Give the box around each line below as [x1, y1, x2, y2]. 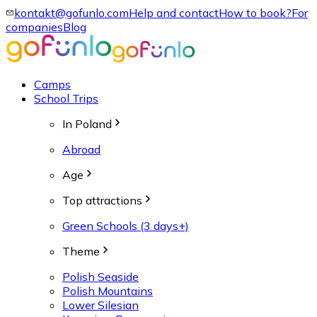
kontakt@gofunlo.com [14, 6, 129, 20]
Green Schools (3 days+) [62, 219, 189, 233]
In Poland [62, 117, 112, 131]
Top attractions [62, 193, 142, 207]
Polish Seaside [62, 270, 139, 284]
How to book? [219, 6, 292, 20]
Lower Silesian [62, 298, 139, 312]
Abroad [62, 142, 100, 156]
